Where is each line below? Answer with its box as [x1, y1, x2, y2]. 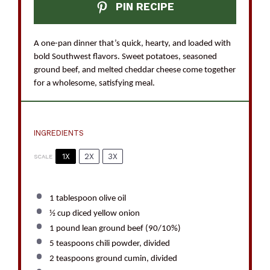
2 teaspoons [49, 254, 94, 263]
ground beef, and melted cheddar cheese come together [34, 65, 236, 75]
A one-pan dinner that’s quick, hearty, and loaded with [34, 39, 231, 48]
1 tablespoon [49, 193, 97, 203]
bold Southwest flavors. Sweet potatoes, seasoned [34, 52, 218, 61]
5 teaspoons [49, 239, 94, 248]
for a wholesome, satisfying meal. [34, 78, 155, 88]
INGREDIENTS [34, 128, 84, 138]
